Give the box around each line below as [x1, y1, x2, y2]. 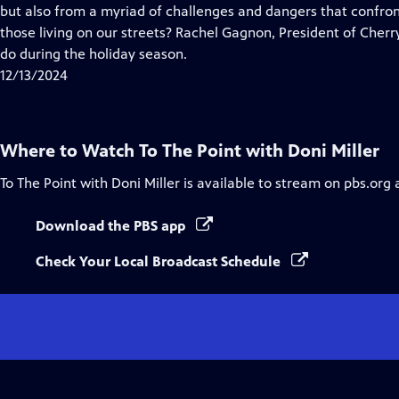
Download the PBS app [36, 217, 189, 234]
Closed [110, 2, 152, 19]
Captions [110, 23, 166, 40]
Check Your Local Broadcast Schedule [36, 253, 284, 270]
